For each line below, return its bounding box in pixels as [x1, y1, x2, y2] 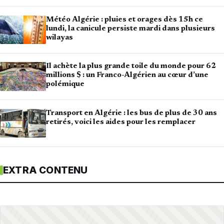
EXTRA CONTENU [3, 164, 88, 176]
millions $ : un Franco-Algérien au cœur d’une [46, 71, 208, 79]
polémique [46, 80, 84, 88]
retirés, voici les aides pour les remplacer [46, 118, 195, 126]
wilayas [46, 33, 73, 41]
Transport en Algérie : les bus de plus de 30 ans [46, 109, 217, 117]
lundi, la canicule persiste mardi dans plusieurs [46, 24, 215, 32]
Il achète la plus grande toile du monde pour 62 [46, 62, 216, 70]
